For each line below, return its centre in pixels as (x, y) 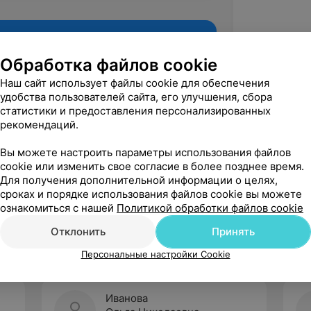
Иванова (127, 298)
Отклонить (78, 232)
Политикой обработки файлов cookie (210, 208)
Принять (233, 232)
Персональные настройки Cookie (155, 254)
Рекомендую (156, 180)
